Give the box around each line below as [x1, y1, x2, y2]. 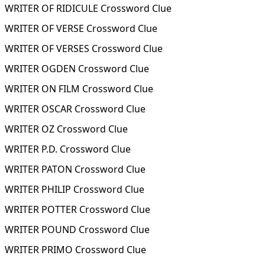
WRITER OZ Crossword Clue [5, 122, 128, 135]
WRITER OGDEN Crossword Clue [5, 62, 149, 75]
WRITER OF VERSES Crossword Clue [5, 42, 163, 55]
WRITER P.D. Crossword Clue [5, 143, 131, 156]
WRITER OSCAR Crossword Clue [5, 102, 146, 115]
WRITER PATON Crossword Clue [5, 163, 146, 176]
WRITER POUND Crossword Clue [5, 223, 150, 236]
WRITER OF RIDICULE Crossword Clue [5, 2, 172, 15]
